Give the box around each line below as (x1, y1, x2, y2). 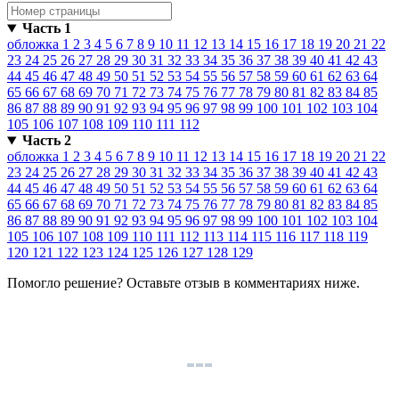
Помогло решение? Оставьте (7, 275, 184, 291)
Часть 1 (21, 20, 71, 37)
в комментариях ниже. (220, 275, 360, 291)
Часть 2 (21, 133, 71, 149)
